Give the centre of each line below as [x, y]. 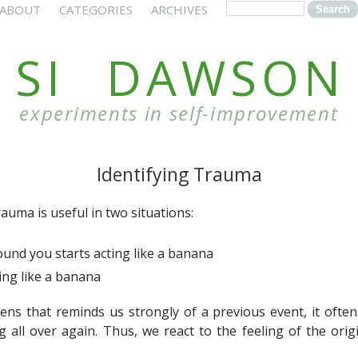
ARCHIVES [179, 10]
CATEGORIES [96, 10]
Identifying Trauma [179, 174]
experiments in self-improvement [179, 113]
